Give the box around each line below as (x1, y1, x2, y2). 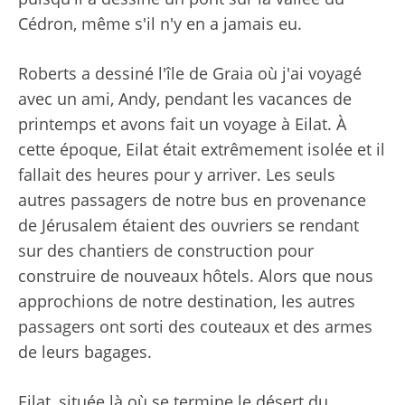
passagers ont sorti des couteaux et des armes (18, 315, 372, 337)
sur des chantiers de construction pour (18, 239, 314, 261)
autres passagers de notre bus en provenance (18, 188, 366, 211)
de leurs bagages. (18, 340, 152, 363)
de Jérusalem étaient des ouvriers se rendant (18, 213, 359, 236)
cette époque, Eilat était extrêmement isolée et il (18, 137, 385, 160)
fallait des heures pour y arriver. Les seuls (18, 163, 335, 185)
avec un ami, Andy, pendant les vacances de (18, 87, 352, 109)
